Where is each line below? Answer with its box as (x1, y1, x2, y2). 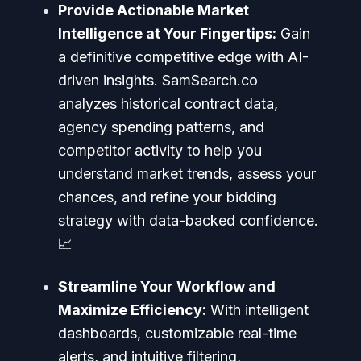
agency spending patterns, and (58, 118, 264, 135)
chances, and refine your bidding (58, 188, 276, 205)
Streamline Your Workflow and (58, 277, 276, 295)
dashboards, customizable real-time (58, 324, 297, 342)
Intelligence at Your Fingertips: (58, 24, 276, 42)
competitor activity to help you (58, 141, 262, 159)
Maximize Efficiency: (58, 301, 206, 318)
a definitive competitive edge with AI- (58, 48, 309, 65)
